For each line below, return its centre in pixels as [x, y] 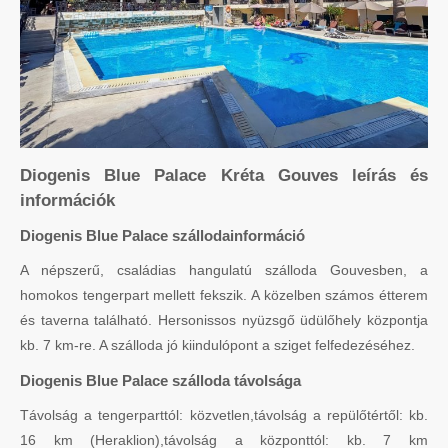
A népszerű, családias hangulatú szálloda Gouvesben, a [224, 270]
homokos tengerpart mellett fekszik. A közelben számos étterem [224, 295]
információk [67, 201]
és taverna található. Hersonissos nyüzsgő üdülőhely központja [224, 320]
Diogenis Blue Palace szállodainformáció [162, 236]
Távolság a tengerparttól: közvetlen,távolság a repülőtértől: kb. [224, 415]
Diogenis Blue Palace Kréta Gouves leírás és [224, 176]
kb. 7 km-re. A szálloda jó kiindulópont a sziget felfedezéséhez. [217, 345]
